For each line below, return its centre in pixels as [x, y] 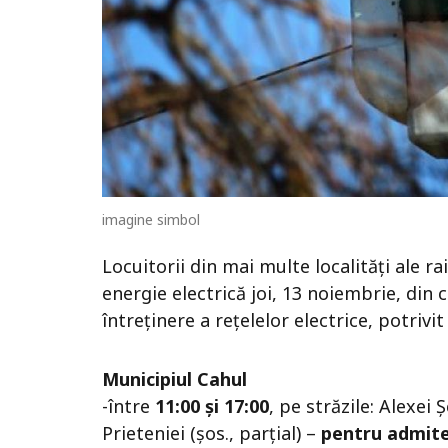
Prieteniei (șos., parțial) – [211, 433]
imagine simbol [151, 220]
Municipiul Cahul [174, 379]
